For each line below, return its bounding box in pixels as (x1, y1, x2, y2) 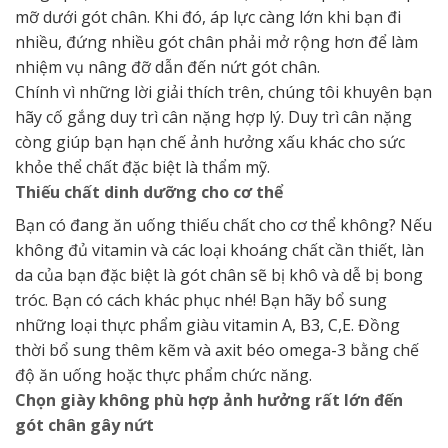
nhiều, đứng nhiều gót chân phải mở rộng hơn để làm (15, 30, 418, 53)
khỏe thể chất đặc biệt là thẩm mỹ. (15, 155, 270, 178)
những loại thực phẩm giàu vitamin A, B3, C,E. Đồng (15, 313, 400, 336)
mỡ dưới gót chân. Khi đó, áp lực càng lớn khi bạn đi (15, 5, 401, 28)
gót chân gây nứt (15, 413, 154, 436)
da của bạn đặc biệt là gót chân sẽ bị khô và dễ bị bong (15, 263, 423, 286)
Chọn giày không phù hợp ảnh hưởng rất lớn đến (15, 388, 403, 411)
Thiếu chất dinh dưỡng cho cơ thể (15, 180, 283, 203)
